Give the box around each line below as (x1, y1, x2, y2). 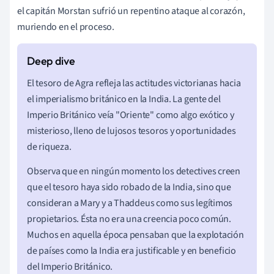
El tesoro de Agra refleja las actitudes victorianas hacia (27, 76, 241, 90)
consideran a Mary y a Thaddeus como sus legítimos (27, 196, 233, 210)
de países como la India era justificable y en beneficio (27, 243, 236, 257)
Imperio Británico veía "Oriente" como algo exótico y (27, 108, 234, 122)
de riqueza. (27, 139, 72, 154)
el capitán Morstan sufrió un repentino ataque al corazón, (17, 4, 245, 18)
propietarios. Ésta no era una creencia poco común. (27, 212, 231, 226)
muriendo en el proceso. (17, 20, 114, 34)
